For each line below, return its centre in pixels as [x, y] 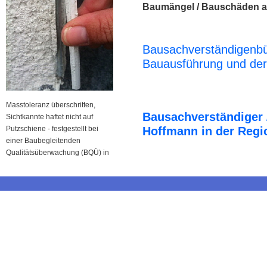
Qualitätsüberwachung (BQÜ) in [58, 153]
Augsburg [23, 164]
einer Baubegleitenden [43, 141]
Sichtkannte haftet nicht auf [49, 117]
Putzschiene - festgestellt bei [52, 129]
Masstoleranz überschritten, [51, 105]
